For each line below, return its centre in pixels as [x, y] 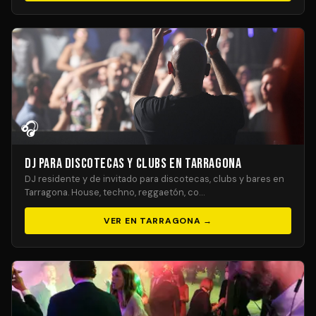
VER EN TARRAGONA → [158, 221]
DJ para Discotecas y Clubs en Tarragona [133, 164]
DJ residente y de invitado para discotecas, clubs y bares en [154, 179]
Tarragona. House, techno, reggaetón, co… [115, 192]
